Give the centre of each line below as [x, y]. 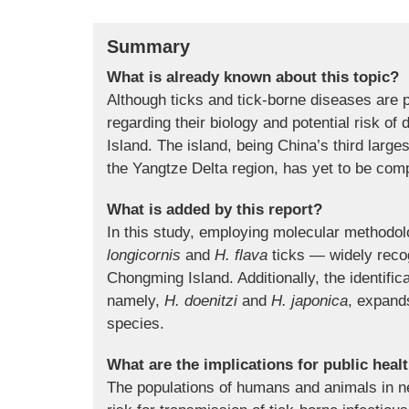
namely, [136, 301]
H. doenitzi [201, 301]
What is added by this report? [215, 210]
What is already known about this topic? [253, 77]
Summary [148, 47]
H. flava [241, 255]
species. [136, 324]
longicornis [144, 255]
